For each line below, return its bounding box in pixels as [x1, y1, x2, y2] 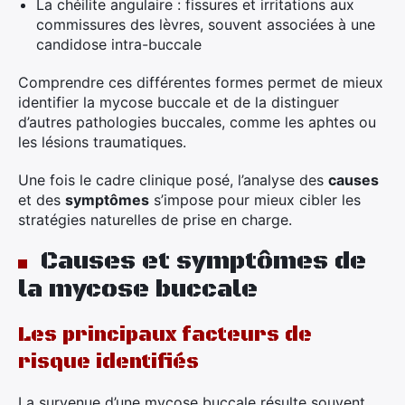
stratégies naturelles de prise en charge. [18, 211, 292, 229]
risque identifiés [18, 350, 199, 374]
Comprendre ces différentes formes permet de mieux [18, 73, 383, 91]
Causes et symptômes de [41, 246, 366, 277]
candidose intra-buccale [36, 35, 202, 53]
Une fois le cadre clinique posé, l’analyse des [18, 171, 328, 189]
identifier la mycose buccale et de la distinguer [18, 93, 339, 111]
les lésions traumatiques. [18, 133, 186, 151]
